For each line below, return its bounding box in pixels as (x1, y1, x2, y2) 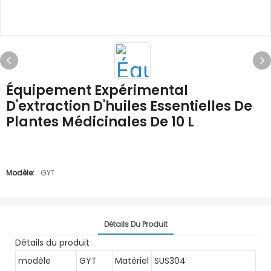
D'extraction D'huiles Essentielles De (6, 97, 252, 116)
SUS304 (154, 254, 186, 267)
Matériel (115, 254, 149, 267)
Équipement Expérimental (6, 81, 188, 100)
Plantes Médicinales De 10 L (6, 113, 194, 131)
